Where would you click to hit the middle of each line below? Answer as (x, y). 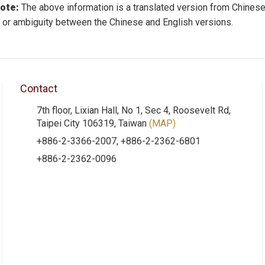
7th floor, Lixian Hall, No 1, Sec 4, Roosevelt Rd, (133, 110)
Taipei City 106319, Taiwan (93, 123)
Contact (38, 88)
